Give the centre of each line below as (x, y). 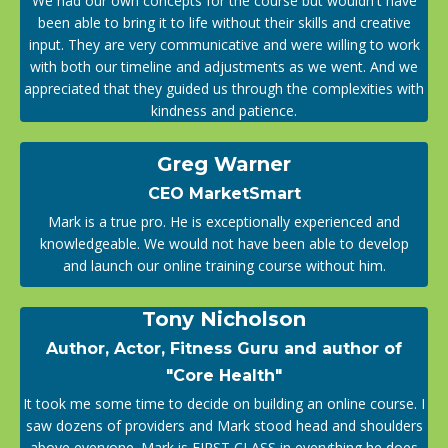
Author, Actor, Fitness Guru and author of (224, 348)
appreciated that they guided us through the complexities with (224, 88)
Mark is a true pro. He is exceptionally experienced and (224, 221)
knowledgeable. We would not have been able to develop (224, 243)
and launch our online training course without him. (224, 265)
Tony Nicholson (224, 318)
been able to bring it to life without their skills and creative (224, 22)
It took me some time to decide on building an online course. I (224, 403)
